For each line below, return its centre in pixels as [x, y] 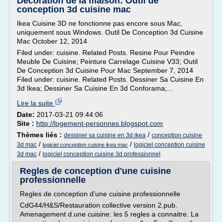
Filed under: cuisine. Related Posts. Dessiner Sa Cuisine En [110, 79]
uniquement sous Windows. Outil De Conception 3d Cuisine [110, 32]
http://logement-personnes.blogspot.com [100, 123]
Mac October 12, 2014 [52, 41]
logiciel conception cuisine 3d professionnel [102, 154]
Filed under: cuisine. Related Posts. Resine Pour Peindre [106, 53]
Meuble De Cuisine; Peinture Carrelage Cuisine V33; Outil [107, 61]
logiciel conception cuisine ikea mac [85, 145]
